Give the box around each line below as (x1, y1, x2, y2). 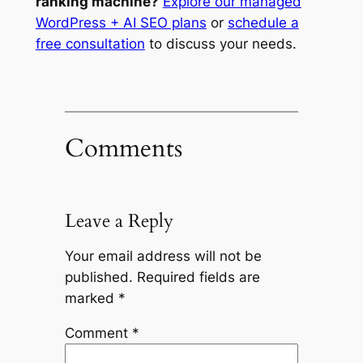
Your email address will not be (64, 248, 262, 265)
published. (64, 269, 133, 286)
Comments (64, 130, 182, 165)
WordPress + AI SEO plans (35, 14, 207, 31)
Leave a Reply (64, 208, 173, 234)
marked (64, 290, 118, 307)
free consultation (35, 35, 145, 52)
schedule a (227, 14, 299, 31)
